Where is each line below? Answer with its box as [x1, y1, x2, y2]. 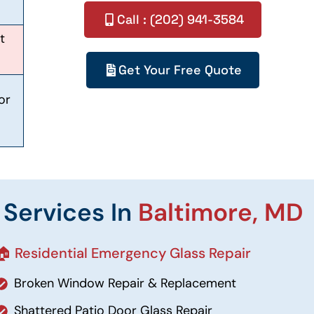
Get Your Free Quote [118, 62, 243, 78]
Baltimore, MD [138, 196, 304, 228]
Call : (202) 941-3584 [116, 11, 244, 27]
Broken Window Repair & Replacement [14, 275, 237, 292]
